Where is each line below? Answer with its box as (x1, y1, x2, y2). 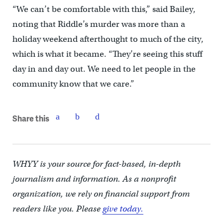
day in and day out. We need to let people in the (12, 64, 196, 75)
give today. (102, 204, 143, 215)
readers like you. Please (12, 204, 103, 215)
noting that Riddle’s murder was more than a (12, 19, 185, 30)
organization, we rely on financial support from (12, 189, 190, 200)
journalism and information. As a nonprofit (12, 174, 176, 185)
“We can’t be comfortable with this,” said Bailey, (12, 4, 196, 15)
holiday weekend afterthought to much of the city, (12, 34, 204, 45)
